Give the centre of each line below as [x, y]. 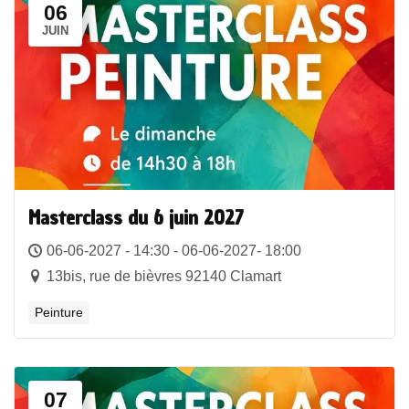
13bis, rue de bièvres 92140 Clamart [164, 277]
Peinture [59, 313]
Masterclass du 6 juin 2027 [136, 218]
